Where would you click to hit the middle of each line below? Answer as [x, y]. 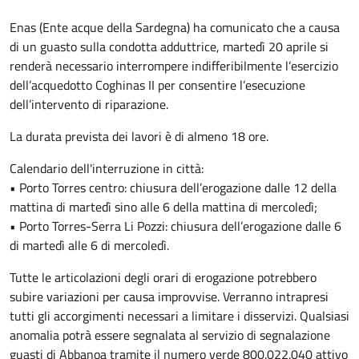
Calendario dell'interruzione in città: [107, 168]
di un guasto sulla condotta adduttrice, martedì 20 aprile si [169, 46]
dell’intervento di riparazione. [89, 104]
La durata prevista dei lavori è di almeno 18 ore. [139, 136]
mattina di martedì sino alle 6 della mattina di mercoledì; [163, 207]
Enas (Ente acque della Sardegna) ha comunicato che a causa [175, 27]
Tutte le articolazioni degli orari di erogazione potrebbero [163, 277]
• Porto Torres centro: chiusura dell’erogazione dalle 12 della [173, 188]
